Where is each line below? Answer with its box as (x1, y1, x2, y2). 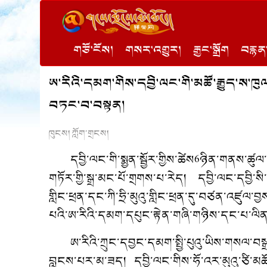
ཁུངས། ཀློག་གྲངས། (49, 126, 109, 141)
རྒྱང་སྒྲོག (193, 41, 229, 61)
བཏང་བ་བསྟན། (49, 95, 125, 117)
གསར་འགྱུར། (125, 41, 181, 61)
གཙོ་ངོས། (73, 41, 113, 61)
